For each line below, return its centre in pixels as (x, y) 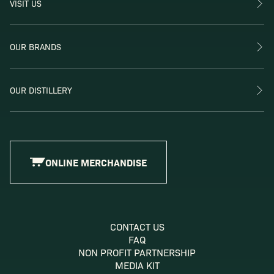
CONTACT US (137, 227)
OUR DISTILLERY (41, 90)
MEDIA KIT (137, 265)
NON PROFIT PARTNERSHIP (137, 253)
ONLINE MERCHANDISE (96, 162)
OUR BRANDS (35, 47)
